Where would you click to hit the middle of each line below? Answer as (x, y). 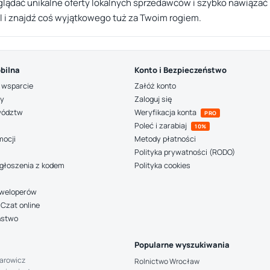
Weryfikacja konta (167, 112)
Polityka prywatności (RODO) (185, 152)
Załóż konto (155, 86)
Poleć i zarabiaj (162, 126)
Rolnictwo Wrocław (167, 261)
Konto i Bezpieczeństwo (181, 70)
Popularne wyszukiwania (182, 245)
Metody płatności (165, 139)
